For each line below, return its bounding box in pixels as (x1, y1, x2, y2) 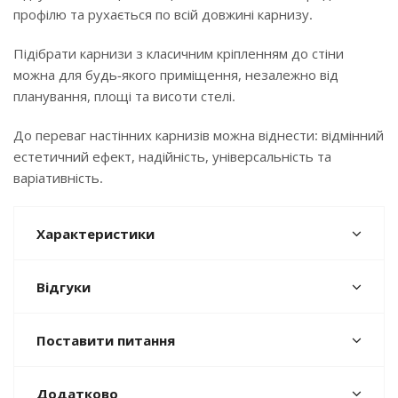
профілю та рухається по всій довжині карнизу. (13, 5, 313, 23)
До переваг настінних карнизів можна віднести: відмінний (13, 126, 384, 144)
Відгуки (36, 278, 91, 296)
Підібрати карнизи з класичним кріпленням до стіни (13, 44, 344, 62)
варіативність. (13, 169, 103, 187)
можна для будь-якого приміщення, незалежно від (13, 66, 338, 84)
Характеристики (36, 225, 155, 243)
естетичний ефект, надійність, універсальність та (13, 147, 331, 165)
